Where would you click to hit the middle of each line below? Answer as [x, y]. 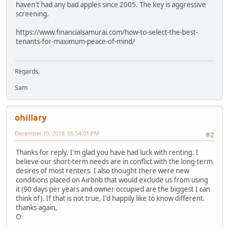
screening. [32, 14]
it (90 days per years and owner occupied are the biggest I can [113, 189]
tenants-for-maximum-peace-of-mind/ [75, 41]
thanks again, [37, 208]
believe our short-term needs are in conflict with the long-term [114, 162]
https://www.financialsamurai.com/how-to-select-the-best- [107, 32]
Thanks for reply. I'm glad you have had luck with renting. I [107, 153]
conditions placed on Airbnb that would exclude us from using [112, 180]
